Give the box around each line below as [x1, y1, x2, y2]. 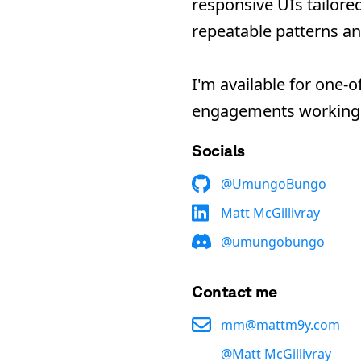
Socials [192, 141, 245, 160]
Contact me [192, 282, 277, 301]
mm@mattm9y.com [221, 316, 340, 334]
